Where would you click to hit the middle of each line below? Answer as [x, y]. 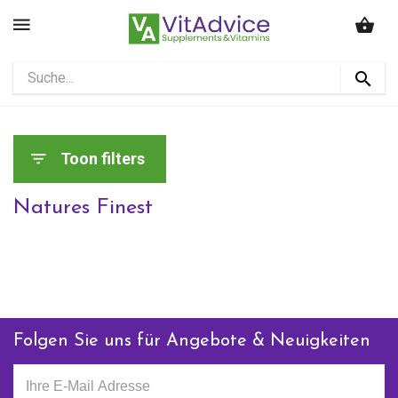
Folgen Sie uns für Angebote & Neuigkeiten [192, 341]
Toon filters [103, 159]
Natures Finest [83, 208]
